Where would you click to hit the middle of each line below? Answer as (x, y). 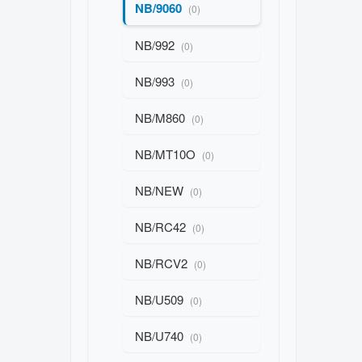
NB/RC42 (162, 227)
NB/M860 (162, 118)
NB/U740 (161, 336)
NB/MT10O (167, 154)
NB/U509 (161, 299)
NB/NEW (161, 190)
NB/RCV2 (163, 263)
